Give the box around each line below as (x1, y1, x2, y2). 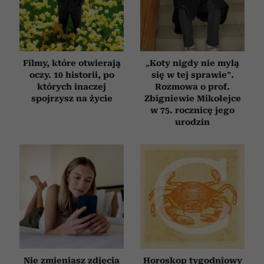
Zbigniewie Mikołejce (144, 94, 241, 104)
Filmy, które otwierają (22, 58, 121, 68)
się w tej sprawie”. (151, 70, 234, 80)
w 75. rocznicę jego (150, 105, 235, 115)
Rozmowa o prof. (155, 82, 230, 92)
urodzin (175, 117, 210, 127)
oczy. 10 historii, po (29, 70, 114, 80)
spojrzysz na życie (31, 94, 113, 104)
